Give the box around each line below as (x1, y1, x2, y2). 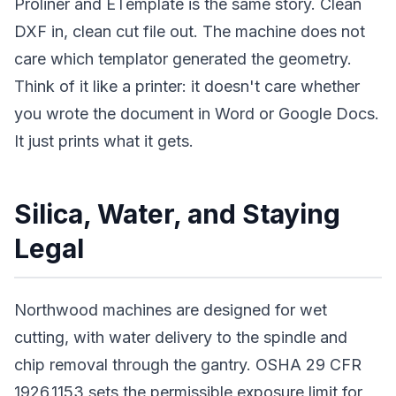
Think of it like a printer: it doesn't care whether (14, 77, 360, 95)
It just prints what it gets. (14, 132, 194, 150)
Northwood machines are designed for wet (14, 301, 327, 319)
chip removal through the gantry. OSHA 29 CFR (14, 355, 362, 374)
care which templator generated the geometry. (14, 49, 352, 68)
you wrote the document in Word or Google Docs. (14, 104, 379, 123)
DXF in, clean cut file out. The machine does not (14, 22, 365, 41)
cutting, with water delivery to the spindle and (14, 328, 347, 346)
